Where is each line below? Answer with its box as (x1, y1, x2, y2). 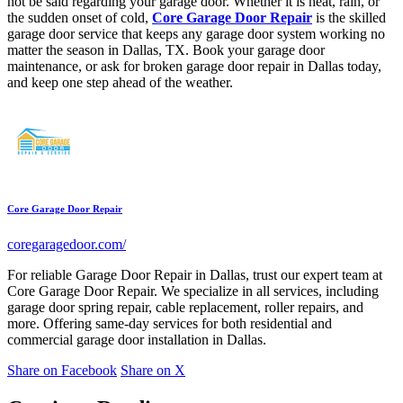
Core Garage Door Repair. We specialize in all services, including (7, 283, 379, 300)
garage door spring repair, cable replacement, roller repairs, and (7, 300, 363, 316)
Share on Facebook (7, 363, 117, 379)
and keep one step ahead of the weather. (7, 75, 233, 91)
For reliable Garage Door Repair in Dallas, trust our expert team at (7, 267, 382, 283)
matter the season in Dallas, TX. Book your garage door (7, 42, 325, 58)
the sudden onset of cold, (7, 10, 152, 26)
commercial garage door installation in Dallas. (7, 332, 266, 348)
